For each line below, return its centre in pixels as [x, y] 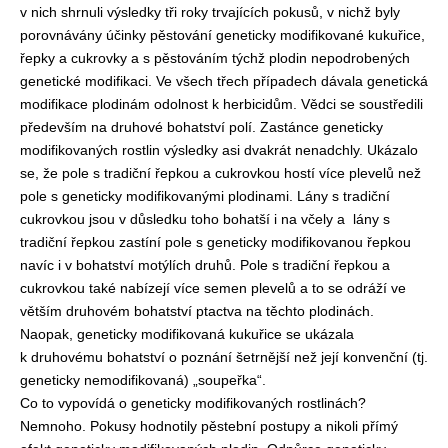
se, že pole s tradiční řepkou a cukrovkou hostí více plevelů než [220, 173]
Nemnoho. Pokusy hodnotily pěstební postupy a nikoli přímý [209, 426]
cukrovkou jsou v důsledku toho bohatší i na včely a [182, 219]
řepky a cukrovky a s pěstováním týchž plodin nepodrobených [215, 58]
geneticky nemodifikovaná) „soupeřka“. [143, 380]
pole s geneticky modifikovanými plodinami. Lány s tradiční [205, 196]
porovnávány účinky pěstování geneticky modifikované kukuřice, [222, 35]
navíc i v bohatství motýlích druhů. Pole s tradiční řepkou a [205, 265]
